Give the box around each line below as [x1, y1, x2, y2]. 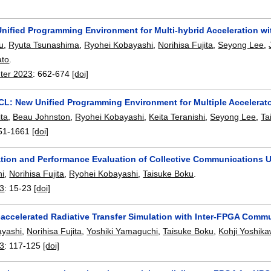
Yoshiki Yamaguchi [87, 226, 158, 236]
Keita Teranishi [149, 111, 206, 122]
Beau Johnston [13, 111, 71, 122]
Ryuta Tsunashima [8, 39, 80, 50]
